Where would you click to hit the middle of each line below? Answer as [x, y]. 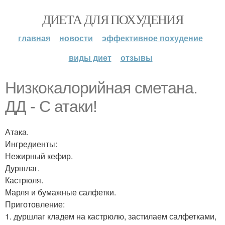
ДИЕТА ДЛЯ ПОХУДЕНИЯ [113, 19]
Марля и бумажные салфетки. [61, 192]
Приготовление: [35, 204]
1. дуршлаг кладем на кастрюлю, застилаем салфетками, [111, 216]
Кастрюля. [24, 180]
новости [76, 38]
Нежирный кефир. [39, 156]
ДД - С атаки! [51, 106]
